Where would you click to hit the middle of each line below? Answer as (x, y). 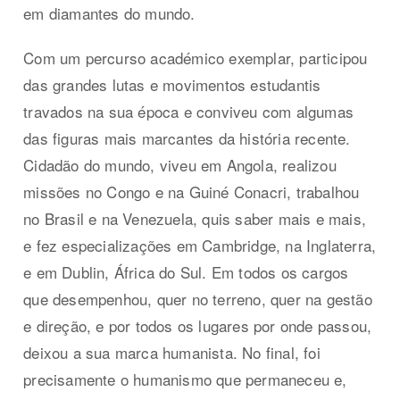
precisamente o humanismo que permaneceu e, (185, 379)
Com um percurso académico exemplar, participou (196, 58)
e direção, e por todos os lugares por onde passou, (198, 326)
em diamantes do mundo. (109, 13)
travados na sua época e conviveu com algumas (189, 112)
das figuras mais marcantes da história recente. (187, 138)
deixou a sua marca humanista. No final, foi (172, 353)
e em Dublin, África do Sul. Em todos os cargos (186, 272)
